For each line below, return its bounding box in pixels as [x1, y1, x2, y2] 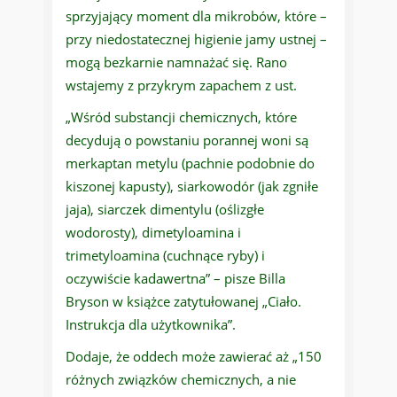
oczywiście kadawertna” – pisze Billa [66, 269, 285, 288]
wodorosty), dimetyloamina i [66, 223, 241, 242]
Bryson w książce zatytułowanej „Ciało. [66, 292, 301, 311]
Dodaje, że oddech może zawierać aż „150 [66, 347, 322, 366]
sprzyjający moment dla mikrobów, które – [66, 7, 327, 26]
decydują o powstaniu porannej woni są [66, 131, 308, 150]
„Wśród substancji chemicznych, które [66, 108, 297, 127]
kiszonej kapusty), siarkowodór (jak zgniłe [66, 177, 318, 196]
